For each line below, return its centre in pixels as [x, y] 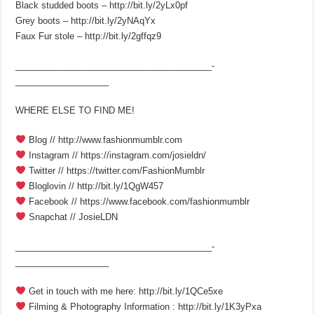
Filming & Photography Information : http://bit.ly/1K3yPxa [144, 306]
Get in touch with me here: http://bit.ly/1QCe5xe [125, 291]
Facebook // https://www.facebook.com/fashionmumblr [138, 201]
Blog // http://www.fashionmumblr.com [104, 139]
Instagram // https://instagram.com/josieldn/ [116, 155]
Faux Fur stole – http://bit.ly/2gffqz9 [89, 36]
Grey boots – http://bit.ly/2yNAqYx [86, 20]
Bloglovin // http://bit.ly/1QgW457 [95, 186]
